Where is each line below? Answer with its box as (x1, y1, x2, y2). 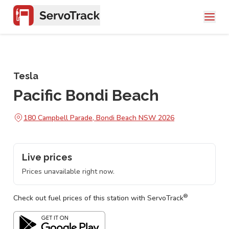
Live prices (22, 152, 72, 163)
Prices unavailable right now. (22, 167, 114, 176)
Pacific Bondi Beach (13, 86, 159, 104)
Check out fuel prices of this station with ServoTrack (13, 193, 184, 203)
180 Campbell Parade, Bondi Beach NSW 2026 (24, 112, 174, 123)
